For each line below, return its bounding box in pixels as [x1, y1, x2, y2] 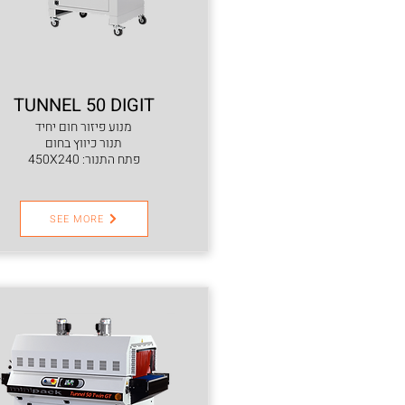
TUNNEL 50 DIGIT [13, 92, 155, 118]
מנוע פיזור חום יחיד [35, 118, 132, 137]
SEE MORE [49, 211, 105, 227]
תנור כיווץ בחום [45, 134, 122, 153]
